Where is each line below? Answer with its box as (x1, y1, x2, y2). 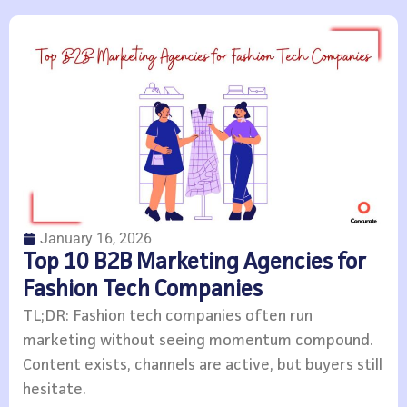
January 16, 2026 (40, 230, 152, 248)
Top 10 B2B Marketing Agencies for (23, 252, 366, 275)
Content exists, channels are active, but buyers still (23, 357, 382, 374)
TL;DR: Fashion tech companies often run (23, 308, 313, 325)
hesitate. (23, 382, 86, 399)
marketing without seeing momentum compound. (23, 333, 373, 350)
